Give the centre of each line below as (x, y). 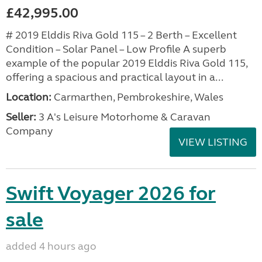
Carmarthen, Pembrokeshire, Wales (137, 97)
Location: (29, 97)
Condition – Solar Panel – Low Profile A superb (116, 49)
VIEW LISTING (213, 142)
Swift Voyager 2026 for (111, 194)
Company (29, 131)
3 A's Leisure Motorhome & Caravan (123, 117)
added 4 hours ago (51, 246)
